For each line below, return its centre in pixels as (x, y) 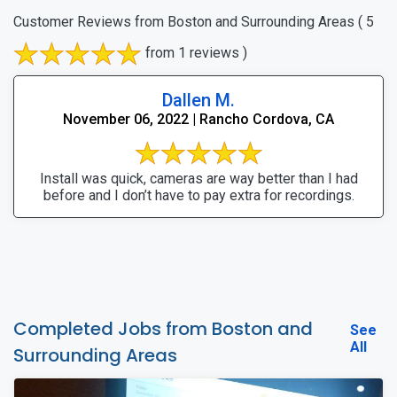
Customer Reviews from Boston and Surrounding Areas (184, 21)
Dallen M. (198, 100)
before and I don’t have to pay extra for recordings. (198, 195)
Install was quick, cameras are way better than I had (198, 178)
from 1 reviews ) (195, 52)
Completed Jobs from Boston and (163, 328)
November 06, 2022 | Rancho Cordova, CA (198, 119)
